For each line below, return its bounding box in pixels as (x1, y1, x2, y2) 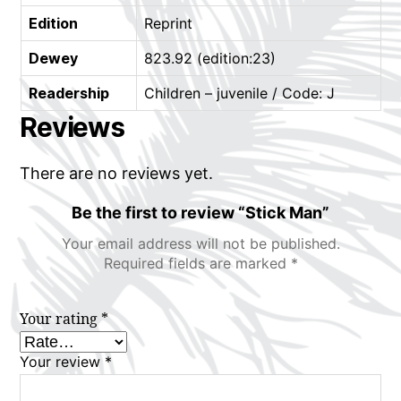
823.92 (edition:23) (143, 48, 276, 67)
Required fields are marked (103, 253, 291, 272)
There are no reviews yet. (20, 163, 214, 183)
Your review (20, 352, 106, 371)
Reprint (143, 13, 192, 32)
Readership (28, 83, 109, 102)
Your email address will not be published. (61, 234, 340, 252)
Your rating (20, 310, 102, 328)
